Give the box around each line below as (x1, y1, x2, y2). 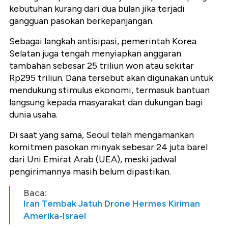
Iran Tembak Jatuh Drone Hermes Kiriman (23, 197, 200, 209)
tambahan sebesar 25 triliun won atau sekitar (9, 60, 194, 71)
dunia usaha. (9, 108, 58, 120)
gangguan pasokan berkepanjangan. (9, 15, 154, 26)
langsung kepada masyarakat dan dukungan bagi (9, 96, 203, 108)
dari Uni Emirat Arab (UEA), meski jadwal (9, 153, 176, 165)
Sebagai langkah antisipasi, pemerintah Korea (9, 35, 196, 47)
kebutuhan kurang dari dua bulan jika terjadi (9, 3, 185, 14)
